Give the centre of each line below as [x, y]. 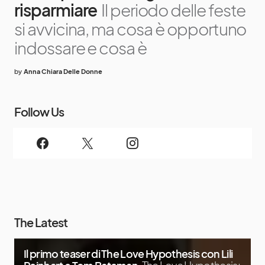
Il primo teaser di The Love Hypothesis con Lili [128, 254]
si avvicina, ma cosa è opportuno [130, 29]
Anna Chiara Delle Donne [63, 72]
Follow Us [39, 112]
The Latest [41, 222]
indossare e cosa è [81, 48]
